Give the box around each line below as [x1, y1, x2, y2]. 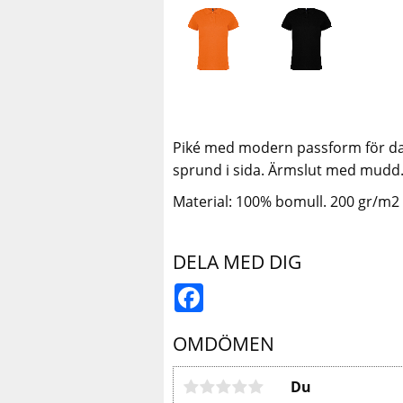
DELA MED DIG [173, 248, 301, 274]
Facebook [203, 281, 270, 301]
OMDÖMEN [173, 331, 274, 357]
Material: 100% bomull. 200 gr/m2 [173, 191, 399, 211]
